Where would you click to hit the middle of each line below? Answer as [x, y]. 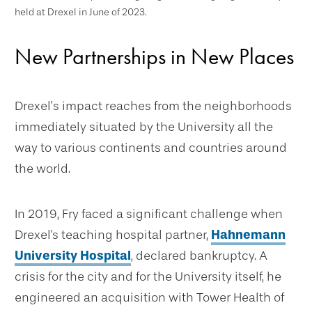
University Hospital [73, 256]
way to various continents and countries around [151, 148]
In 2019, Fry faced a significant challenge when [149, 214]
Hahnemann [248, 235]
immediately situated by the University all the [144, 127]
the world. [42, 169]
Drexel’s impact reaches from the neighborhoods [153, 106]
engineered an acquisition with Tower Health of [149, 298]
